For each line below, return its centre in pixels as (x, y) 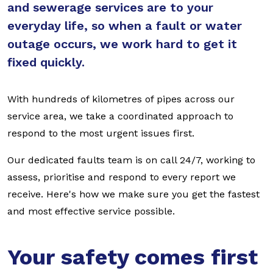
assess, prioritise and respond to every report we (122, 177)
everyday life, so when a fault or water (125, 26)
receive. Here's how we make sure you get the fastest (133, 194)
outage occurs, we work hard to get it (122, 44)
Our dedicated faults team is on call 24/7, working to (131, 160)
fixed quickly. (46, 62)
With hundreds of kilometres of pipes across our (121, 99)
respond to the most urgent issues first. (102, 133)
